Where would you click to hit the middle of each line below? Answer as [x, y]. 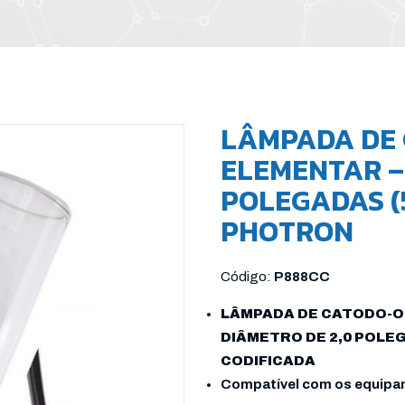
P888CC [302, 277]
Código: [247, 277]
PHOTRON [287, 231]
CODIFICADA [268, 361]
